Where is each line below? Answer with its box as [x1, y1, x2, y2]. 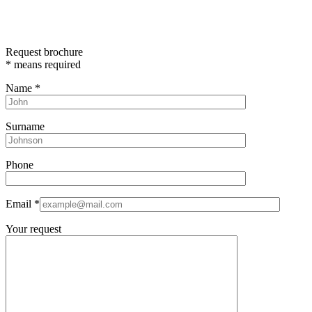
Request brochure [6, 46, 83, 58]
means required [11, 58, 81, 70]
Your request [6, 223, 61, 235]
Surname [6, 120, 45, 132]
